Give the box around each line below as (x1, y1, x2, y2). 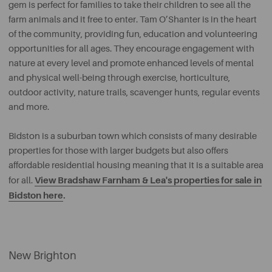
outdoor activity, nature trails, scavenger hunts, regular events (8, 87, 260, 98)
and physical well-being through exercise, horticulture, (8, 73, 230, 83)
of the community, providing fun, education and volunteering (8, 29, 257, 39)
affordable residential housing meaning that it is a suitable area (8, 160, 263, 171)
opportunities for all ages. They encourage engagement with (8, 44, 254, 54)
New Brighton (8, 250, 76, 262)
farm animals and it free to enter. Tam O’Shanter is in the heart (8, 15, 257, 25)
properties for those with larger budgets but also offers (8, 146, 228, 156)
